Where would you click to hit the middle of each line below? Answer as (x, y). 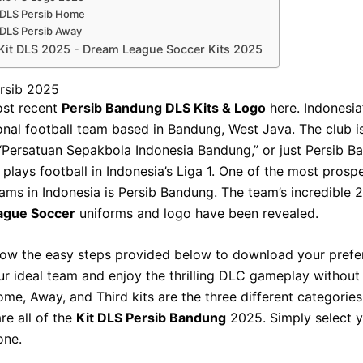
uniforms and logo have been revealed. (199, 213)
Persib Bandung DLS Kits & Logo (164, 107)
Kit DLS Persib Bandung (151, 318)
